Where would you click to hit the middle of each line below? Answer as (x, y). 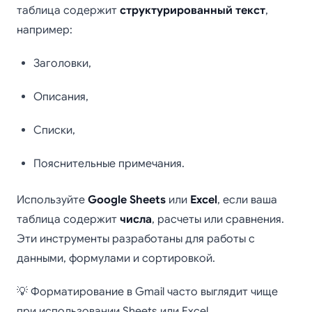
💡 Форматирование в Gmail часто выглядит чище (147, 292)
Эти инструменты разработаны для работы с (136, 239)
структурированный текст (193, 10)
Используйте (52, 200)
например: (45, 30)
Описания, (61, 97)
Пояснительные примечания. (109, 164)
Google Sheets (127, 200)
